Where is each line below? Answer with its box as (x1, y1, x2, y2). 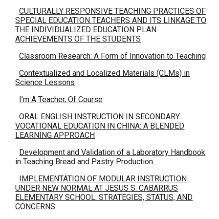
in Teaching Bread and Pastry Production (15, 157, 153, 166)
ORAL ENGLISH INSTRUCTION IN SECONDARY (19, 112, 180, 121)
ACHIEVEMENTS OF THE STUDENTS (15, 34, 141, 44)
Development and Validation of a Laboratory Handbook (19, 148, 206, 157)
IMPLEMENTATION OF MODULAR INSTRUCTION (19, 174, 187, 183)
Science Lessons (15, 78, 75, 87)
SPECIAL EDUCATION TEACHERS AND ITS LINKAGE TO (15, 16, 207, 25)
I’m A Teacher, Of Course (19, 95, 103, 104)
